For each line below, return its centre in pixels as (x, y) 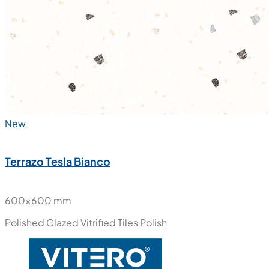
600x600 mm (38, 201)
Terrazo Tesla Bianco (58, 162)
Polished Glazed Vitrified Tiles (71, 223)
